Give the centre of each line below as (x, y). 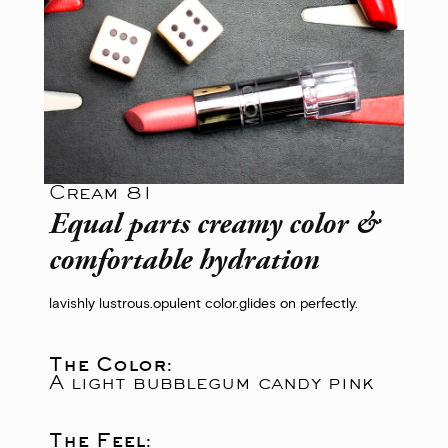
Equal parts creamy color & (214, 225)
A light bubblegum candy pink (211, 381)
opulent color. (196, 304)
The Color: (111, 363)
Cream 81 (101, 191)
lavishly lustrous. (101, 304)
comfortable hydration (184, 261)
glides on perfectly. (298, 304)
